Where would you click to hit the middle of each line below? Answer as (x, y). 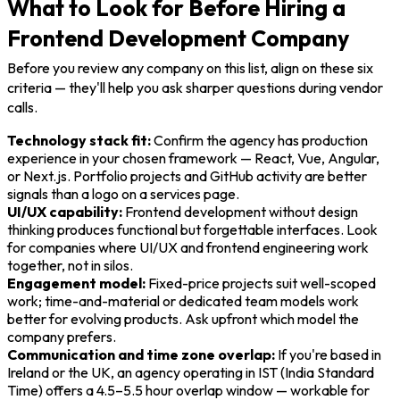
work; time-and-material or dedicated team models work (183, 301)
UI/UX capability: (65, 212)
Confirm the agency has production (259, 141)
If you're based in (328, 355)
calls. (22, 108)
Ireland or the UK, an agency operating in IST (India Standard (191, 373)
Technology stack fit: (79, 141)
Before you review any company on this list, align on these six (190, 68)
